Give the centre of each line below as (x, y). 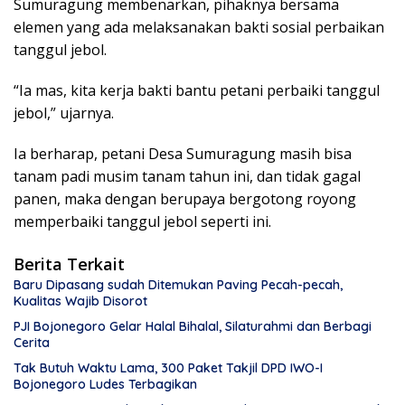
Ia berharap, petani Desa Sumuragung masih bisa (183, 154)
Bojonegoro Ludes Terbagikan (105, 385)
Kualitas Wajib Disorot (80, 301)
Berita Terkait (69, 264)
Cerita (32, 343)
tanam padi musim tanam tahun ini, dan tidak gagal (187, 177)
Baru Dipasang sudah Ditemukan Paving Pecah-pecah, (178, 285)
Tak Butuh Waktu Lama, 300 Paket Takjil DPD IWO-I (168, 368)
